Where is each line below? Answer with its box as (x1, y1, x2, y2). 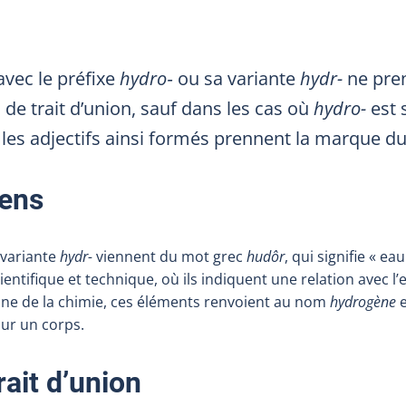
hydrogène (330, 291, 396, 312)
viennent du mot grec (92, 246, 246, 266)
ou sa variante (173, 65, 300, 91)
